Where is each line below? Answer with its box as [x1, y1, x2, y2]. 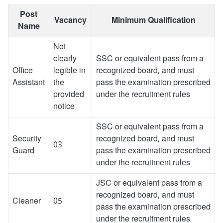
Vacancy [54, 15, 87, 26]
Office [12, 66, 33, 77]
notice [53, 102, 75, 112]
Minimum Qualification [111, 15, 196, 26]
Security [12, 134, 41, 145]
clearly [53, 54, 77, 65]
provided [53, 90, 84, 101]
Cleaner [12, 196, 41, 207]
